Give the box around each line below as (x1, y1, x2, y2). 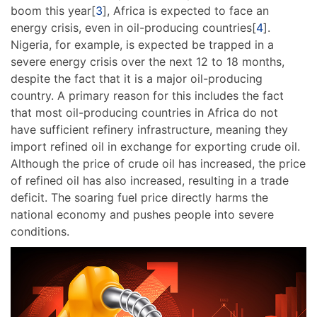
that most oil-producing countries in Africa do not (11, 105, 278, 120)
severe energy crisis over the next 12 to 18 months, (11, 54, 284, 69)
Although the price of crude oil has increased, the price (11, 156, 306, 171)
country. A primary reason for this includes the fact (11, 88, 284, 103)
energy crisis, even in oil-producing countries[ (11, 20, 256, 35)
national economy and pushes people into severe (11, 207, 274, 221)
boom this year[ (11, 3, 96, 18)
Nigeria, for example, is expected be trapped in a (11, 37, 274, 52)
